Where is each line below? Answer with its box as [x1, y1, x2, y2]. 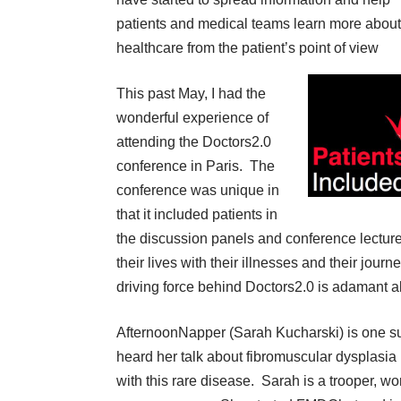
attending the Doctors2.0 [116, 134, 271, 149]
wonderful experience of [116, 110, 269, 125]
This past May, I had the [116, 86, 266, 101]
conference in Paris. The [116, 158, 275, 174]
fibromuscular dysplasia [246, 349, 397, 364]
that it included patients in [116, 207, 277, 222]
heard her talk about [116, 349, 246, 364]
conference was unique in [116, 183, 279, 198]
